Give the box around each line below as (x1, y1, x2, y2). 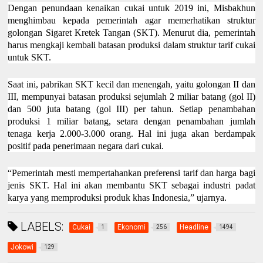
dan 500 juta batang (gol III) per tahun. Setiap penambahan (8, 104, 255, 114)
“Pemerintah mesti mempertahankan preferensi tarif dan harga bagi (8, 168, 255, 178)
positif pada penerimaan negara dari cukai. (8, 141, 164, 151)
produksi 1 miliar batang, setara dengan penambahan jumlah (8, 116, 255, 127)
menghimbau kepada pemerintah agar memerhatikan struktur (8, 15, 255, 26)
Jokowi (11, 243, 34, 252)
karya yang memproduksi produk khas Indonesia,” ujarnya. (8, 193, 227, 203)
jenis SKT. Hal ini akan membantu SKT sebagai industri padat (8, 180, 255, 191)
